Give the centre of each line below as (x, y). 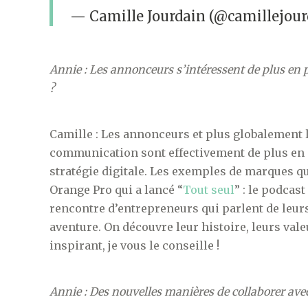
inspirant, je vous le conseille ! (134, 246)
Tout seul (209, 190)
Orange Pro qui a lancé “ (116, 190)
